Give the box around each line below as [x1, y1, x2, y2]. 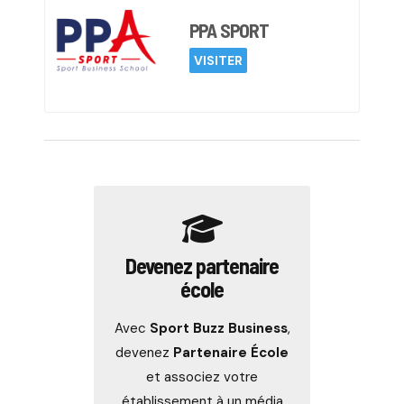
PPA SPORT [189, 19, 270, 41]
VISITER [194, 52, 243, 69]
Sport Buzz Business [149, 319, 288, 337]
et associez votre [146, 368, 258, 386]
